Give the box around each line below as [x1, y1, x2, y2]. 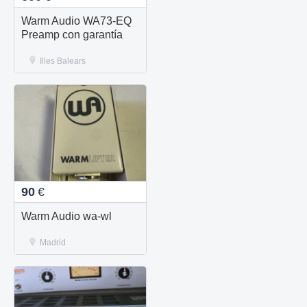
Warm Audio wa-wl [21, 210, 112, 222]
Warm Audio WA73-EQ [21, 14, 132, 27]
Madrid [40, 237, 66, 247]
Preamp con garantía [21, 28, 123, 40]
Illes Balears [40, 56, 86, 66]
